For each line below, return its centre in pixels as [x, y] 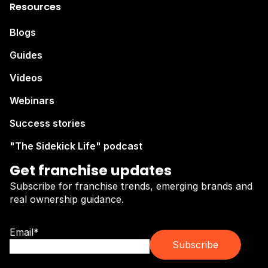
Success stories [48, 123]
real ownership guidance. [68, 199]
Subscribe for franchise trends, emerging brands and [131, 186]
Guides [26, 55]
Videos [26, 77]
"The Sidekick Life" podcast [76, 146]
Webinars [32, 100]
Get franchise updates [91, 170]
